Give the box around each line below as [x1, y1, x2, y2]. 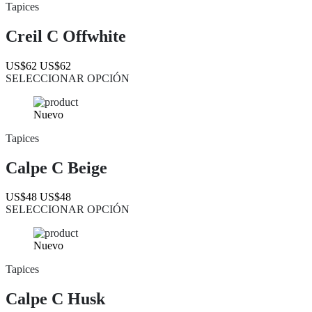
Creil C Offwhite [6, 26, 126, 45]
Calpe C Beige [6, 158, 107, 177]
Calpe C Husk [6, 290, 105, 309]
